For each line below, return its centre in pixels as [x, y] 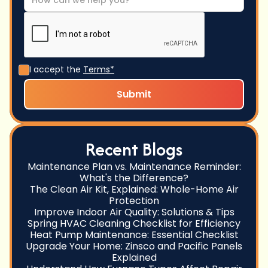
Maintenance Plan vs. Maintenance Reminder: [134, 167]
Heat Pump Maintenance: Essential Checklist [134, 235]
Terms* [99, 70]
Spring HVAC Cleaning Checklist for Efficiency [134, 224]
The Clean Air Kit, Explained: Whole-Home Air [134, 190]
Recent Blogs [134, 150]
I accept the [56, 70]
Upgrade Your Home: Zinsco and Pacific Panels [134, 246]
